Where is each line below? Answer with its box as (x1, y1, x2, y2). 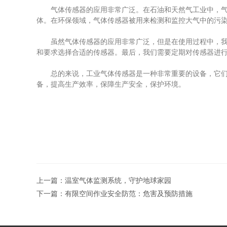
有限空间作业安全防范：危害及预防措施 (65, 190, 193, 198)
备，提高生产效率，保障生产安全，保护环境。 (36, 80, 185, 88)
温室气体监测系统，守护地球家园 (65, 176, 171, 184)
